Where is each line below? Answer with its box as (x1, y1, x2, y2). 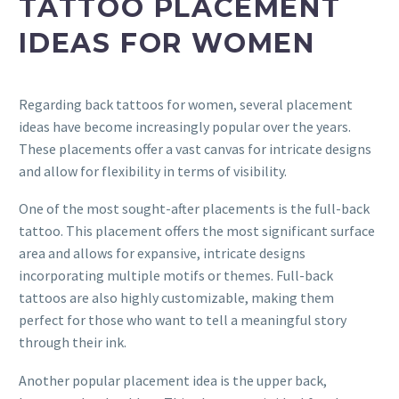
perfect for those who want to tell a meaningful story (19, 311, 346, 330)
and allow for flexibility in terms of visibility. (19, 161, 287, 180)
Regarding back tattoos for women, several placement (19, 94, 353, 113)
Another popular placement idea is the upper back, (19, 370, 327, 389)
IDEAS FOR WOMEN (19, 26, 315, 60)
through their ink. (19, 333, 126, 352)
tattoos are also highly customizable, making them (19, 289, 334, 307)
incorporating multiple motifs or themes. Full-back (19, 266, 333, 285)
